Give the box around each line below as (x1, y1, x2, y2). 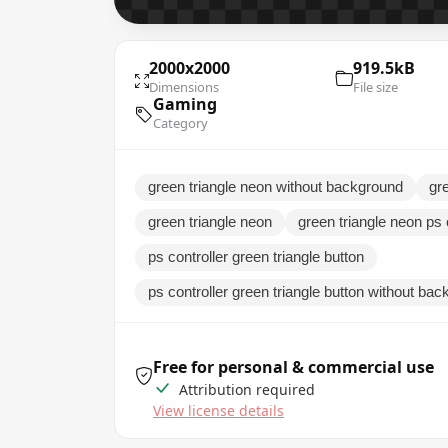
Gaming (153, 92, 217, 115)
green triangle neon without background (148, 178, 403, 195)
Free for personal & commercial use (153, 355, 434, 378)
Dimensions (149, 77, 219, 96)
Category (153, 113, 208, 132)
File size (352, 77, 398, 96)
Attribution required (175, 379, 315, 399)
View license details (153, 400, 284, 420)
